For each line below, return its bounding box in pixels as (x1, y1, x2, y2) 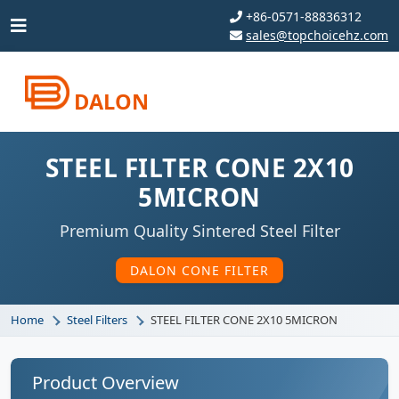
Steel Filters (67, 312, 127, 328)
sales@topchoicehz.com (246, 27, 388, 44)
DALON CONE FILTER (130, 262, 269, 279)
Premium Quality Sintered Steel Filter (59, 220, 340, 241)
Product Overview (32, 370, 179, 395)
